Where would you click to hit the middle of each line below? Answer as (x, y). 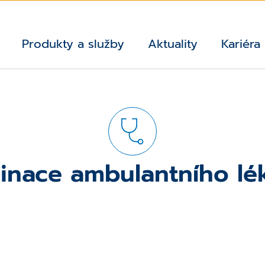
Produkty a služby (73, 44)
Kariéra (241, 44)
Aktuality (173, 44)
